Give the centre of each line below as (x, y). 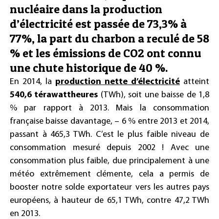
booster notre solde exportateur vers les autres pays (109, 187)
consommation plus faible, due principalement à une (109, 161)
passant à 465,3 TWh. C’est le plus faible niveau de (109, 135)
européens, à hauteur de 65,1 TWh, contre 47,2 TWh (109, 201)
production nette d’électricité (118, 82)
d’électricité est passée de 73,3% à (98, 24)
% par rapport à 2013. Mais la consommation (109, 108)
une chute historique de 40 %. (89, 68)
